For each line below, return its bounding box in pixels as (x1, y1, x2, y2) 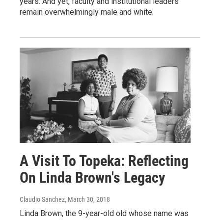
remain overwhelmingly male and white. (20, 7, 154, 17)
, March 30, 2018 (65, 195, 110, 203)
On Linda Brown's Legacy (20, 168, 165, 186)
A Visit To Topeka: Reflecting (20, 152, 189, 169)
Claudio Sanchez (20, 195, 65, 203)
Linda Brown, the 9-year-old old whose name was (20, 208, 189, 218)
